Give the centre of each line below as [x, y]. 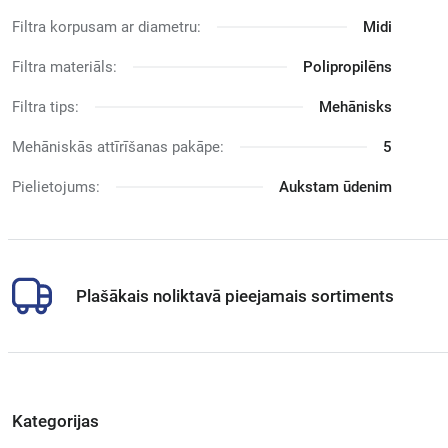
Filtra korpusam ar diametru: [106, 27]
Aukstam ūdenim [335, 187]
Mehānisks [355, 107]
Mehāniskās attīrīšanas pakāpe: [118, 147]
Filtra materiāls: [64, 67]
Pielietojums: [56, 187]
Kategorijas [55, 421]
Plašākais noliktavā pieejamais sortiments [235, 296]
